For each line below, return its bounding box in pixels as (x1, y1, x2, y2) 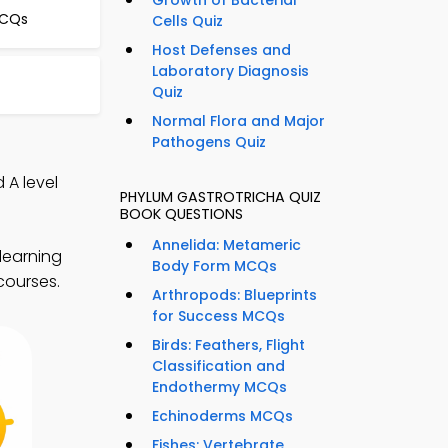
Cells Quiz (152, 11, 223, 32)
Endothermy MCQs (152, 377, 287, 398)
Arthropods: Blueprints (152, 285, 317, 306)
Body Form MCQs (152, 256, 277, 277)
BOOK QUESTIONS (120, 204, 243, 225)
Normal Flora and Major (152, 111, 325, 132)
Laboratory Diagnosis (152, 61, 309, 82)
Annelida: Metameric (152, 235, 301, 256)
